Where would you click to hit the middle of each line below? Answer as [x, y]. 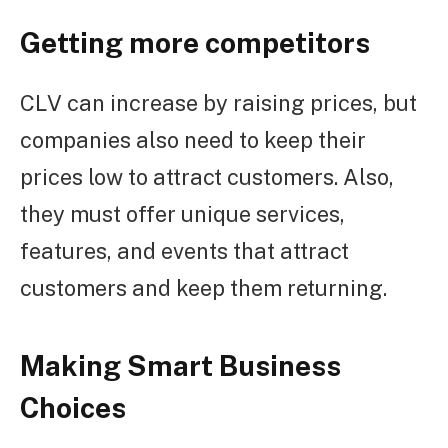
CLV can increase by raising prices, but [218, 102]
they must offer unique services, [182, 213]
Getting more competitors [195, 42]
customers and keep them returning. [203, 287]
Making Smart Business [180, 366]
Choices [73, 408]
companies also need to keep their [193, 139]
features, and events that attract [184, 250]
